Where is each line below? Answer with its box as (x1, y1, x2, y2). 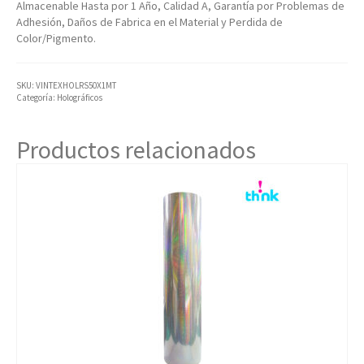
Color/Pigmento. (16, 31, 96, 46)
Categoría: (16, 92, 57, 104)
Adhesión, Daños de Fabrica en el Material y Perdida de (16, 15, 283, 30)
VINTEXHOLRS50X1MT (36, 80, 116, 92)
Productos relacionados (16, 134, 256, 166)
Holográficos (57, 92, 102, 104)
